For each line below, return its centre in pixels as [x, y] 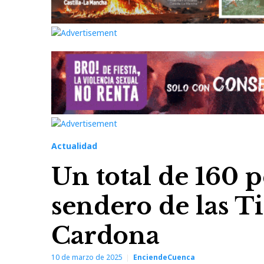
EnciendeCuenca [164, 258]
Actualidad [74, 146]
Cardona [105, 236]
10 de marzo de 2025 [87, 258]
